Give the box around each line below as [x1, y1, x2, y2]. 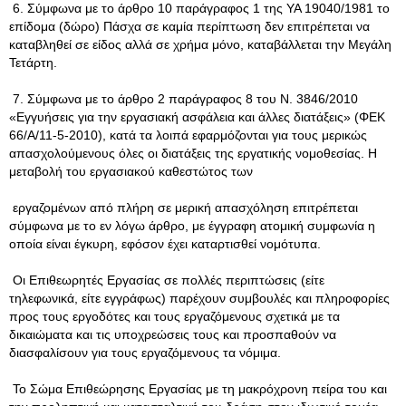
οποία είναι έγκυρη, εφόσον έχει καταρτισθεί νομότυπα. [9, 237, 321, 251]
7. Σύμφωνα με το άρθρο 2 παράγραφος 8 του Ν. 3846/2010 [9, 92, 358, 106]
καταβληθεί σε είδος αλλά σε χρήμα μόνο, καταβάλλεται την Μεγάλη [9, 37, 391, 52]
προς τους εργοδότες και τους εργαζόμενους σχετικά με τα [9, 309, 340, 324]
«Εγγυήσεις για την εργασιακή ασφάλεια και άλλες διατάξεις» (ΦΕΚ [9, 110, 385, 124]
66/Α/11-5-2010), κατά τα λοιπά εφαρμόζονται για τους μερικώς [9, 128, 367, 142]
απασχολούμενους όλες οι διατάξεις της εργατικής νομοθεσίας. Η [9, 146, 377, 160]
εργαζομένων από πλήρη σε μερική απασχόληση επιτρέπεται [9, 200, 358, 215]
